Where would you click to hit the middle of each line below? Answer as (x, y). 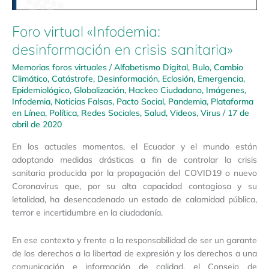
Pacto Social (140, 101)
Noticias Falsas (83, 101)
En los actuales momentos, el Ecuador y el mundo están (134, 146)
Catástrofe (72, 79)
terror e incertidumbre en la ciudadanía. (87, 212)
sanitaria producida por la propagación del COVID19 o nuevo (134, 172)
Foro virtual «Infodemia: (86, 32)
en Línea (29, 113)
